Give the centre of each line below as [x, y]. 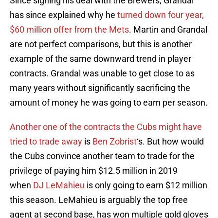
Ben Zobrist [115, 142]
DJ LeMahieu [59, 185]
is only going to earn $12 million [146, 185]
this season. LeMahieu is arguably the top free [99, 200]
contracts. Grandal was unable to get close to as [102, 73]
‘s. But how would [170, 142]
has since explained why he [64, 15]
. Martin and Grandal [168, 30]
